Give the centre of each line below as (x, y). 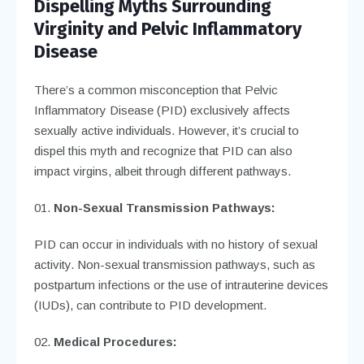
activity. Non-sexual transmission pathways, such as (174, 264)
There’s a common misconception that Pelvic (156, 89)
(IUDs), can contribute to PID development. (150, 305)
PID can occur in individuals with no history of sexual (175, 244)
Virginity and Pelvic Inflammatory (167, 28)
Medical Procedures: (115, 341)
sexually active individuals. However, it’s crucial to (166, 130)
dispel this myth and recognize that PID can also (163, 150)
